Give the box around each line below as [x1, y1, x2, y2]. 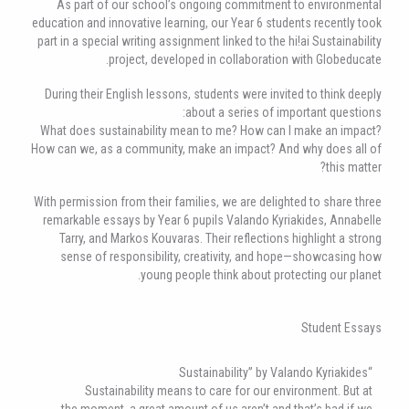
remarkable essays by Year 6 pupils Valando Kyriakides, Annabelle [43, 213, 382, 228]
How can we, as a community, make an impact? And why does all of [31, 142, 382, 157]
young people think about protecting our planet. [141, 267, 382, 283]
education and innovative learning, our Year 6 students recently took [32, 16, 382, 31]
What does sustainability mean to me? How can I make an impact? [40, 123, 382, 139]
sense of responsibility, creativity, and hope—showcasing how [60, 249, 382, 265]
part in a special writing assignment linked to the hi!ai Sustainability [37, 34, 382, 49]
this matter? [326, 160, 382, 175]
